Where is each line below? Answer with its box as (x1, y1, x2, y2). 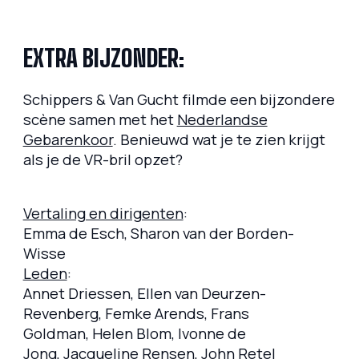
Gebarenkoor (22, 129, 113, 151)
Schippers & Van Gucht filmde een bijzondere (22, 89, 335, 111)
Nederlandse (176, 109, 268, 131)
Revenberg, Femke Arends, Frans (22, 302, 249, 324)
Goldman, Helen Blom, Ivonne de (22, 322, 246, 344)
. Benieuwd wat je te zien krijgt (112, 129, 325, 151)
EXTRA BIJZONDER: (22, 45, 184, 73)
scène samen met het (22, 109, 177, 131)
